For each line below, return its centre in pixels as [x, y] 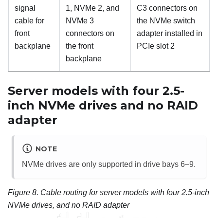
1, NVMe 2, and [92, 8]
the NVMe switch [166, 20]
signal [25, 8]
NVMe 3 [80, 20]
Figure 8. [24, 193]
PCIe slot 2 [156, 46]
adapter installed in [170, 33]
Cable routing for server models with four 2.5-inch [125, 193]
